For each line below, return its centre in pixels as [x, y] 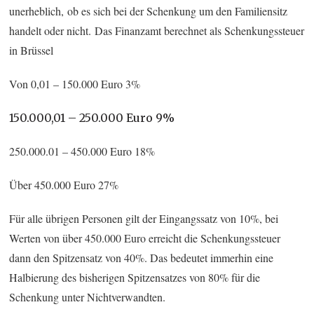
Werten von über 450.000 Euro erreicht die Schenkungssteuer [145, 238]
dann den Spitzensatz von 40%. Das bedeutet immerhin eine [142, 257]
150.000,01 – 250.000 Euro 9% [92, 117]
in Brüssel [32, 50]
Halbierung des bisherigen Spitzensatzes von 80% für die [135, 277]
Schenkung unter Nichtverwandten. [88, 296]
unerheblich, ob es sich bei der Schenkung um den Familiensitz [149, 11]
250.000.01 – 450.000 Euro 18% [82, 151]
